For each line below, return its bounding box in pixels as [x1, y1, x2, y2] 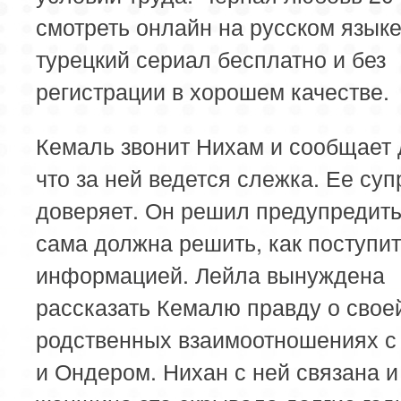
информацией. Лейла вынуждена [36, 257, 385, 290]
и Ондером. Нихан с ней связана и [36, 354, 398, 387]
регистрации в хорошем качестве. [36, 73, 389, 107]
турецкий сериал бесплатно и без [36, 41, 386, 74]
